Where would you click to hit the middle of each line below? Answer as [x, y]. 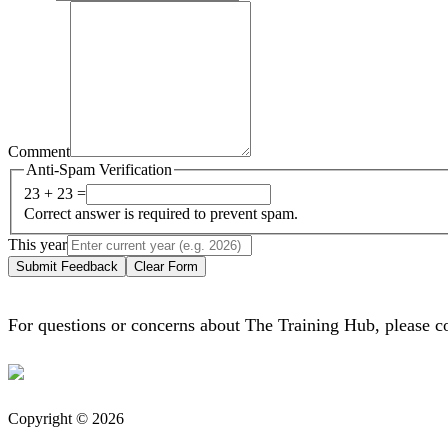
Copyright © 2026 [66, 419]
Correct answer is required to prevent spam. [161, 214]
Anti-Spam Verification [99, 169]
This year [37, 245]
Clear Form [166, 267]
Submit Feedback [67, 267]
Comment [39, 151]
